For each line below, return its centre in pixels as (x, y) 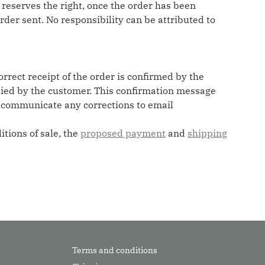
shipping (207, 133)
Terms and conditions (115, 250)
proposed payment (123, 133)
